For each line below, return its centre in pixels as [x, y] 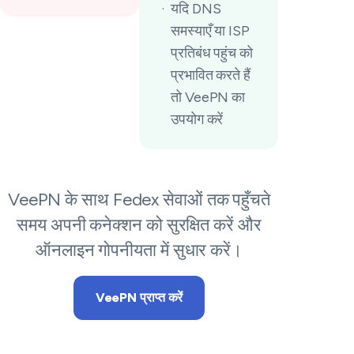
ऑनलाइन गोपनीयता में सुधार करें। [139, 250]
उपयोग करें [197, 119]
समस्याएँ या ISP [210, 31]
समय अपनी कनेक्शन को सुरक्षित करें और [139, 225]
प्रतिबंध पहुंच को [212, 53]
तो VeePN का [208, 97]
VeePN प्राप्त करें [139, 298]
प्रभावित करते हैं [211, 75]
